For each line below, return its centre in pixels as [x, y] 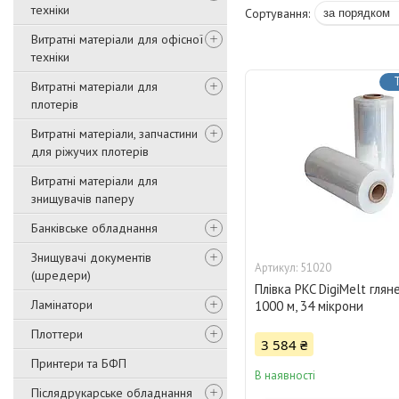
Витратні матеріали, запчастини [114, 134]
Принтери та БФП [79, 363]
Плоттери [57, 334]
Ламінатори [62, 305]
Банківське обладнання [94, 228]
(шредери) [61, 275]
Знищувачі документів [91, 257]
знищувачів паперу [83, 199]
